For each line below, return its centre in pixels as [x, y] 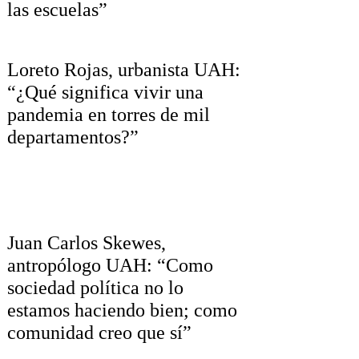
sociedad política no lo [95, 287]
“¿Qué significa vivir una [105, 93]
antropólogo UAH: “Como [110, 265]
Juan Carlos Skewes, [86, 242]
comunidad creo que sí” [99, 332]
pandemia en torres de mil [108, 115]
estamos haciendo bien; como [122, 310]
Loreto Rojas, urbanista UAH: [123, 70]
